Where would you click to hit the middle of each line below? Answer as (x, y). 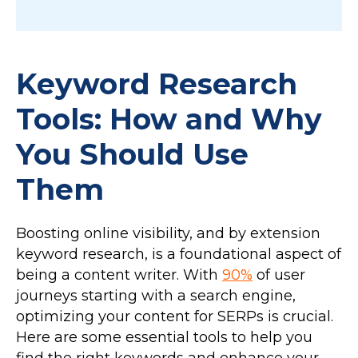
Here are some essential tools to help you (164, 337)
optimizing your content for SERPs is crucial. (175, 316)
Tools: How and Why (169, 119)
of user (279, 274)
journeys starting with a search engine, (156, 295)
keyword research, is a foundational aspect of (179, 254)
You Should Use (132, 154)
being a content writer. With (119, 274)
